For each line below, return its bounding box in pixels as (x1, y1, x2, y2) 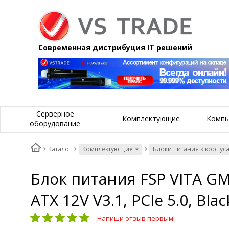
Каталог (48, 145, 72, 154)
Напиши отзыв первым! (97, 214, 175, 223)
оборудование (30, 118, 80, 128)
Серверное (36, 108, 74, 119)
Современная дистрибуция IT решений (38, 42, 192, 52)
